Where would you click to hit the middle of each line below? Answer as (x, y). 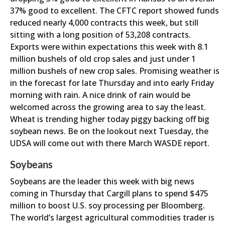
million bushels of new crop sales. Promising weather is (115, 71)
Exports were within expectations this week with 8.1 (109, 47)
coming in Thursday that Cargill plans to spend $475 (109, 193)
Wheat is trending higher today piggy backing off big (110, 119)
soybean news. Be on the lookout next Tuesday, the (109, 131)
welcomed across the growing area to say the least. (108, 107)
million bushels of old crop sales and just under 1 (103, 59)
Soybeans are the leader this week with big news (102, 181)
